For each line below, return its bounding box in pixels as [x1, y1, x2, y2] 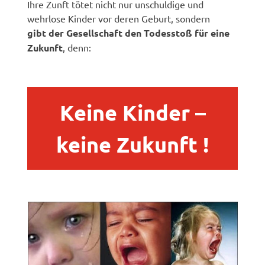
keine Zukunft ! [56, 131, 209, 157]
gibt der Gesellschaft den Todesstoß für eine [27, 26, 230, 39]
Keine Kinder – [59, 99, 206, 125]
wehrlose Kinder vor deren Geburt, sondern [27, 12, 211, 24]
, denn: [63, 41, 92, 53]
